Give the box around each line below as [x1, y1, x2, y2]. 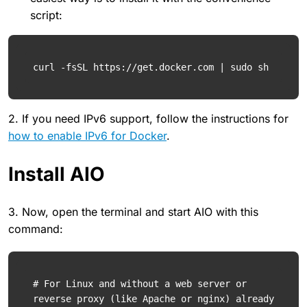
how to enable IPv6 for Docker [8, 128, 167, 143]
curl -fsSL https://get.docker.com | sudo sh [33, 61, 269, 73]
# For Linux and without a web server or [33, 278, 247, 289]
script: [30, 8, 62, 22]
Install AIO [8, 162, 105, 186]
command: [8, 221, 63, 236]
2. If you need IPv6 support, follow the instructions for [8, 111, 288, 125]
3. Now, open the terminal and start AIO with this [8, 204, 258, 219]
